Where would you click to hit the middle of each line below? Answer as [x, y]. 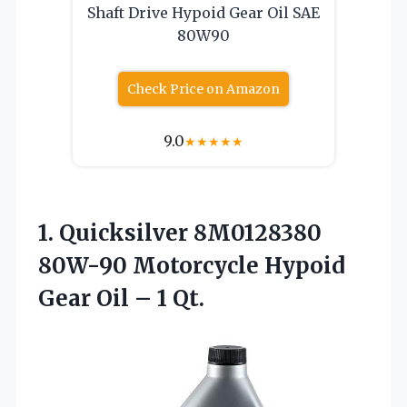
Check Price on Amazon [203, 89]
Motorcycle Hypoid [236, 265]
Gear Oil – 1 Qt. [121, 298]
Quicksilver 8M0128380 [190, 233]
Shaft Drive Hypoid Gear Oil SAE [203, 12]
